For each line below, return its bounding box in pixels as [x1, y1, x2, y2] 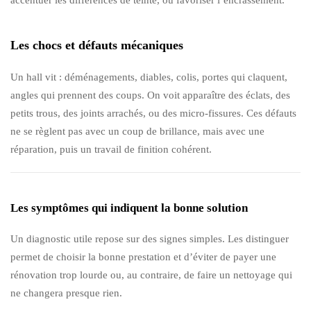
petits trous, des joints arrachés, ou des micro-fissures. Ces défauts [10, 107, 296, 119]
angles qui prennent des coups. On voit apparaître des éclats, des [10, 89, 290, 101]
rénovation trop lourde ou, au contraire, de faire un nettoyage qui [10, 269, 292, 280]
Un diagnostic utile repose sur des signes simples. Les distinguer [10, 233, 289, 244]
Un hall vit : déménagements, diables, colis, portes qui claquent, [10, 71, 287, 83]
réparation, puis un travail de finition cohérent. [10, 143, 212, 155]
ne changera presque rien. [10, 287, 122, 299]
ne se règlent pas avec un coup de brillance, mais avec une [10, 125, 264, 137]
